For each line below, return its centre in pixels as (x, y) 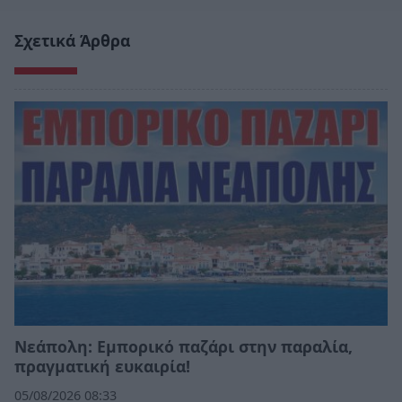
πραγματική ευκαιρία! (102, 367)
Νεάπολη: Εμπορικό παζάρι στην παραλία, (184, 347)
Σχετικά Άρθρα (72, 41)
